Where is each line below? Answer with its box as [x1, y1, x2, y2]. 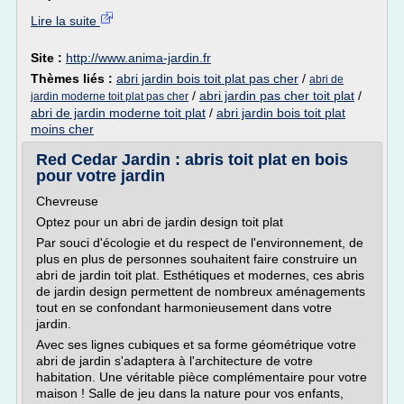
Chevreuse [36, 194, 98, 208]
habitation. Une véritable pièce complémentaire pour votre [36, 370, 367, 384]
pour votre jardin [36, 167, 165, 185]
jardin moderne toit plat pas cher [31, 90, 188, 103]
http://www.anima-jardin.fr [66, 50, 211, 65]
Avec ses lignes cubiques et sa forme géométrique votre [36, 337, 356, 352]
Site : [31, 50, 66, 65]
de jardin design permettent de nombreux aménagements [36, 284, 365, 298]
